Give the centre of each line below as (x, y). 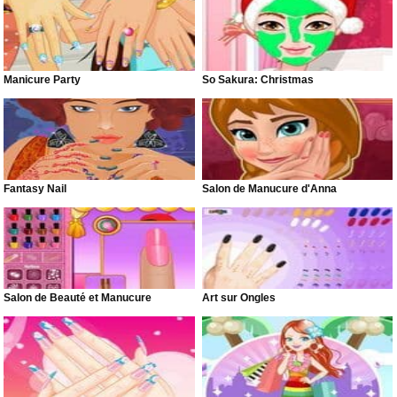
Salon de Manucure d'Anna (270, 189)
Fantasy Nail (35, 189)
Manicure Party (43, 80)
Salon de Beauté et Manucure (78, 298)
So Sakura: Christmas (258, 80)
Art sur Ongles (239, 298)
